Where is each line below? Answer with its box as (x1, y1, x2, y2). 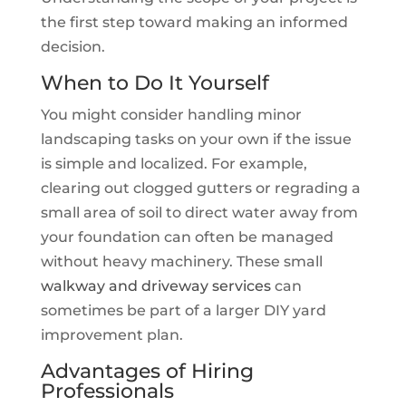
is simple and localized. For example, (40, 154, 307, 172)
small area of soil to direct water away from (40, 203, 358, 221)
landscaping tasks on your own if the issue (40, 130, 352, 148)
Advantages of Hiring (40, 358, 254, 383)
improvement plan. (40, 325, 183, 343)
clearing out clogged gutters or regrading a (40, 179, 361, 197)
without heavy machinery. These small (40, 252, 323, 270)
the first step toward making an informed (40, 13, 348, 31)
